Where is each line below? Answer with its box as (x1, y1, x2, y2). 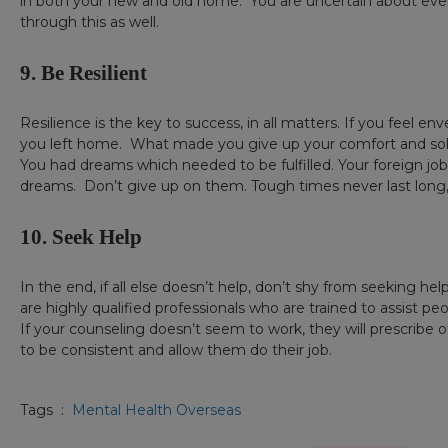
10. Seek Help (20, 225, 142, 250)
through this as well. (20, 13, 159, 32)
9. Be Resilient (20, 61, 147, 86)
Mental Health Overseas (72, 401, 241, 420)
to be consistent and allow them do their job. (20, 341, 332, 360)
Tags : (20, 401, 72, 420)
